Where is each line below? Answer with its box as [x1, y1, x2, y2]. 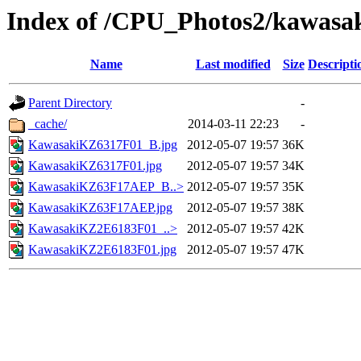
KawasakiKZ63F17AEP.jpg [28, 201, 172, 215]
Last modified [195, 57, 271, 72]
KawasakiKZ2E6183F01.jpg [28, 243, 176, 257]
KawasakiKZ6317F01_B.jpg [28, 138, 177, 152]
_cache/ [28, 117, 67, 131]
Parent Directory [28, 96, 112, 110]
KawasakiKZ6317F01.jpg [28, 159, 162, 173]
